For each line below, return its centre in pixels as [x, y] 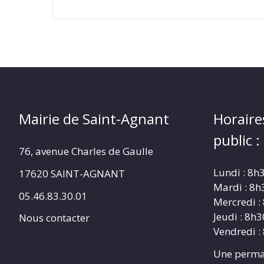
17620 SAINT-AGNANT [72, 173]
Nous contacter [54, 218]
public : [237, 140]
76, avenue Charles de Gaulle [86, 151]
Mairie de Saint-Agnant [94, 119]
